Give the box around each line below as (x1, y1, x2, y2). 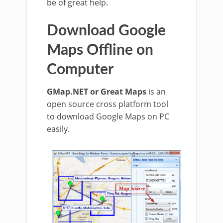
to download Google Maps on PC (47, 111, 169, 122)
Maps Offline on (47, 43, 153, 58)
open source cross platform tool (47, 99, 168, 110)
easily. (47, 123, 70, 134)
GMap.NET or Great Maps (47, 86, 146, 97)
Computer (47, 62, 113, 77)
